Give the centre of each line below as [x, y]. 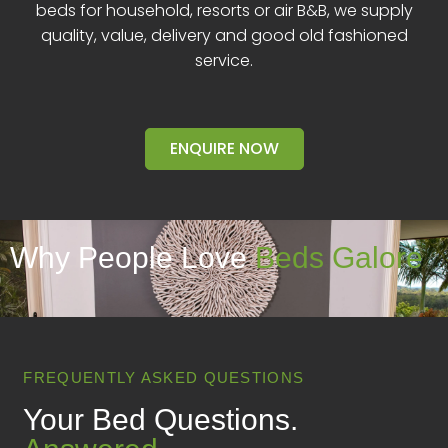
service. [224, 61]
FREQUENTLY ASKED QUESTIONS [164, 378]
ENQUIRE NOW [224, 148]
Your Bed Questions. [161, 420]
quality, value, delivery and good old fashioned [224, 36]
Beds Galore [339, 258]
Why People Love [132, 258]
